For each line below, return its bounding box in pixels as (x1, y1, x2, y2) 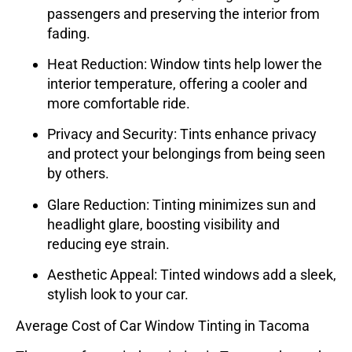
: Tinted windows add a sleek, (154, 266, 336, 284)
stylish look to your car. (47, 286, 189, 303)
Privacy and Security (47, 126, 174, 143)
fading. (47, 24, 90, 42)
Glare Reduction (47, 196, 146, 213)
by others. (47, 165, 109, 182)
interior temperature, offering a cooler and (47, 75, 307, 93)
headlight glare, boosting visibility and (47, 215, 280, 233)
